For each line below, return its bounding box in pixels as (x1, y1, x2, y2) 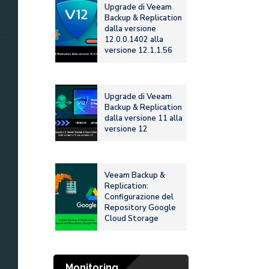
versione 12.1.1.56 (104, 45, 173, 56)
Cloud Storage (104, 213, 159, 225)
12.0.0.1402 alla (104, 34, 164, 46)
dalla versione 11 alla (104, 113, 183, 124)
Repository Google (104, 202, 177, 214)
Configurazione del (104, 192, 174, 203)
